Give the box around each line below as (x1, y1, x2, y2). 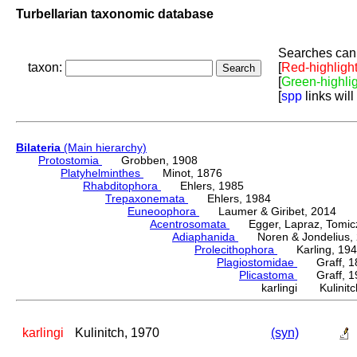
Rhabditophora (83, 179, 161, 193)
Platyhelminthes (61, 167, 143, 180)
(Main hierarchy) (61, 141, 147, 155)
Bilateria (16, 141, 61, 155)
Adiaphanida (172, 230, 238, 244)
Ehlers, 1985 (161, 179, 244, 193)
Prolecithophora (194, 243, 277, 257)
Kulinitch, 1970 (75, 326, 159, 340)
